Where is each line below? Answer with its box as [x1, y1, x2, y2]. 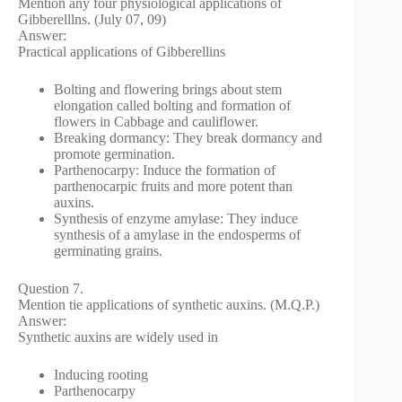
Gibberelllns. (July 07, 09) [18, 11, 166, 27]
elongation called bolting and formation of [54, 97, 291, 113]
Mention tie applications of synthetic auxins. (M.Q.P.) [18, 296, 319, 312]
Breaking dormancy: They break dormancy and [54, 129, 322, 145]
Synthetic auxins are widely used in [18, 328, 218, 345]
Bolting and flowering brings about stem [54, 81, 282, 97]
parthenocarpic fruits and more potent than [54, 178, 293, 194]
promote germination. [54, 145, 175, 162]
